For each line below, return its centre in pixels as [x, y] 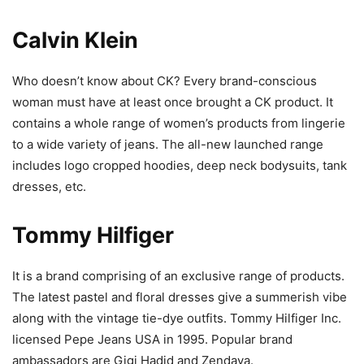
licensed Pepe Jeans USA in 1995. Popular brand [152, 339]
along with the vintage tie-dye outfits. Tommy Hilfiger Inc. [177, 318]
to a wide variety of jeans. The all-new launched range [168, 144]
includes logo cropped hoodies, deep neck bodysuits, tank [180, 165]
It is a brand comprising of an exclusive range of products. [178, 275]
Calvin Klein [75, 40]
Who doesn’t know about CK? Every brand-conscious [165, 80]
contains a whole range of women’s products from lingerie [179, 123]
